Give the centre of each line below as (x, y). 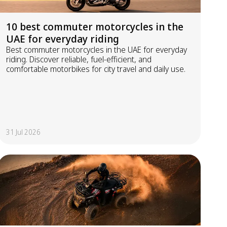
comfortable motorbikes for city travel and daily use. (96, 69)
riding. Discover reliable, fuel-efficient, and (79, 59)
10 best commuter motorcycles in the (95, 27)
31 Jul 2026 (23, 132)
